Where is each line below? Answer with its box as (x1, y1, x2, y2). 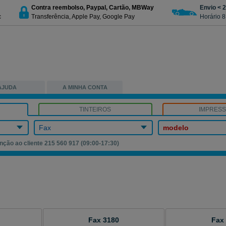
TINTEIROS (79, 106, 111, 113)
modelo (163, 124, 189, 132)
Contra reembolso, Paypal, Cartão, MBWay (31, 4, 154, 11)
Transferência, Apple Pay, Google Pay (31, 13, 135, 20)
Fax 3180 (88, 216, 119, 224)
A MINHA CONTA (62, 84, 107, 90)
